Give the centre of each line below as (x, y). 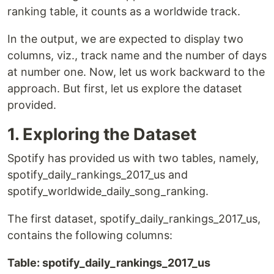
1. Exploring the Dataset (102, 135)
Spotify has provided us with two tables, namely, (133, 158)
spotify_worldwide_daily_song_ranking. (108, 191)
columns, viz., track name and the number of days (137, 56)
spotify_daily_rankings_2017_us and (98, 175)
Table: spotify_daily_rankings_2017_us (109, 263)
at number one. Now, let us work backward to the (136, 72)
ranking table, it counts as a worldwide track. (124, 12)
